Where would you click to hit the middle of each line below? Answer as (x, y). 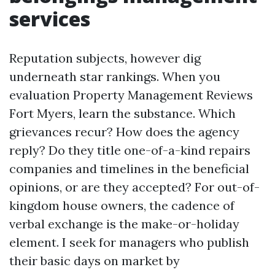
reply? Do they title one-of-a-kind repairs (130, 150)
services (50, 19)
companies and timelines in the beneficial (129, 168)
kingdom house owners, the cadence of (122, 205)
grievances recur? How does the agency (124, 132)
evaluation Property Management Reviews (131, 95)
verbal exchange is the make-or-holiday (124, 224)
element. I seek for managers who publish (129, 242)
